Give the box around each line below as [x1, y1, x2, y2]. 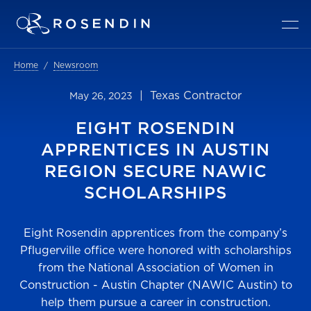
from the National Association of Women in [37, 260, 274, 275]
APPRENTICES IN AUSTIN [41, 137, 270, 161]
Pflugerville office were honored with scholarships [19, 242, 292, 258]
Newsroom [53, 59, 98, 71]
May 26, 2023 [69, 89, 133, 103]
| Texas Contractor [133, 87, 242, 103]
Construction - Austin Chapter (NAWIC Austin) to [19, 277, 292, 292]
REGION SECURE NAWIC [44, 159, 267, 183]
